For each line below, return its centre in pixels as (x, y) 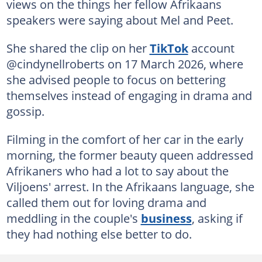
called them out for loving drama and (106, 202)
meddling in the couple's (73, 218)
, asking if (217, 218)
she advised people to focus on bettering (116, 79)
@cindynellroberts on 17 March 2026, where (125, 63)
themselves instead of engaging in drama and (129, 95)
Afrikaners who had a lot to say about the (117, 170)
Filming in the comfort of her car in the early (125, 139)
